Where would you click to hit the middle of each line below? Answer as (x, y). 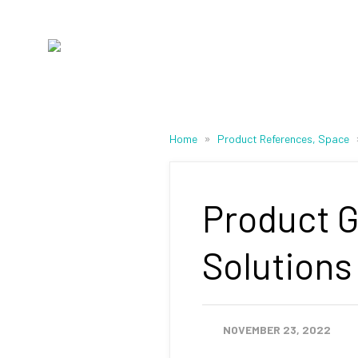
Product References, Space (284, 139)
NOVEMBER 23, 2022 (277, 330)
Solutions (277, 265)
